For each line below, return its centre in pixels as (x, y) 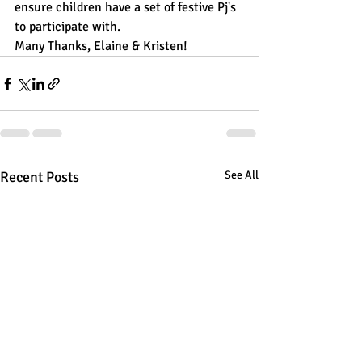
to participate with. (69, 27)
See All (242, 175)
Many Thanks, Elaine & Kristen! (101, 46)
